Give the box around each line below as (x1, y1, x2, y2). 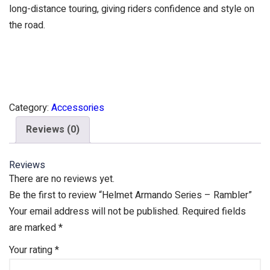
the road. (9, 18, 45, 33)
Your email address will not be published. (9, 204, 180, 219)
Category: (9, 101, 51, 115)
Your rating (9, 242, 55, 257)
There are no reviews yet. (9, 171, 115, 186)
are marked (9, 220, 58, 235)
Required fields (182, 204, 246, 219)
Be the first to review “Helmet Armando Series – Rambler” (9, 187, 252, 202)
